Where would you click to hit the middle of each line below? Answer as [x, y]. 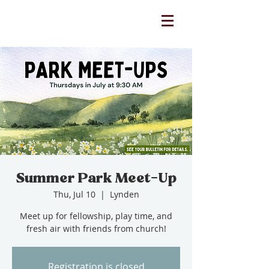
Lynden [124, 194]
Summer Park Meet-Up [96, 178]
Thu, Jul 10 [74, 194]
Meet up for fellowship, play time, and [96, 216]
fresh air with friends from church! [96, 228]
